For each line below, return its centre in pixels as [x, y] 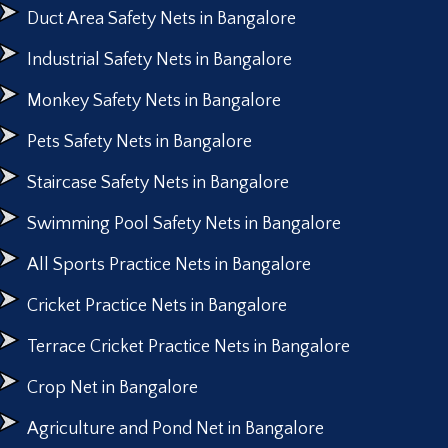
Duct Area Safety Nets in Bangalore [161, 19]
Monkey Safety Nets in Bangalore [153, 101]
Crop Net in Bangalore [112, 388]
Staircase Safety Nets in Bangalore [157, 183]
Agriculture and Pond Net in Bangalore [175, 429]
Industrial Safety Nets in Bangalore [159, 60]
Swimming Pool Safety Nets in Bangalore [183, 224]
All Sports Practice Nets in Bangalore [168, 265]
